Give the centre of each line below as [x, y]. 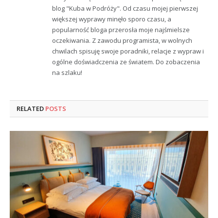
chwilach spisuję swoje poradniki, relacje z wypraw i [128, 51]
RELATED [31, 108]
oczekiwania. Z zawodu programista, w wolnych [122, 40]
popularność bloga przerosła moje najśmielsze [121, 29]
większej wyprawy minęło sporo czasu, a [112, 19]
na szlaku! [67, 72]
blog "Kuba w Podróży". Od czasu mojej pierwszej [125, 8]
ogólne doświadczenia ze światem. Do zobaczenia [126, 62]
